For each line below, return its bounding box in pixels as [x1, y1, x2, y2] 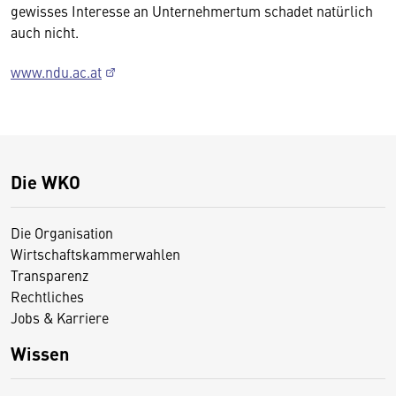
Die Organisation [11, 223, 113, 242]
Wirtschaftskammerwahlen [11, 244, 180, 263]
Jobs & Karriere [11, 308, 109, 327]
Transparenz [11, 265, 88, 285]
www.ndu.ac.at [11, 62, 102, 81]
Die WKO [11, 169, 80, 194]
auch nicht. [11, 22, 82, 42]
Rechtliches [11, 286, 84, 306]
